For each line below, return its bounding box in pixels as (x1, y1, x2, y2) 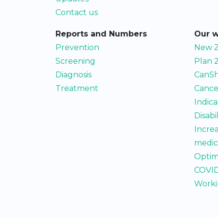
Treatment (55, 84, 98, 93)
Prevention (55, 43, 99, 52)
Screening (55, 56, 95, 66)
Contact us (55, 8, 98, 17)
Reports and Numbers (55, 29, 147, 38)
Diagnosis (55, 70, 91, 79)
